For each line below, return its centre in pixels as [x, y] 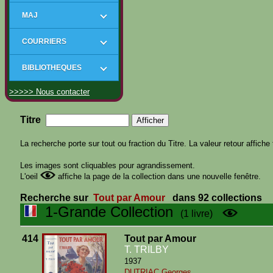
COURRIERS [44, 41]
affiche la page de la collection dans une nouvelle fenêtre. [158, 176]
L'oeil [30, 176]
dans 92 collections [217, 198]
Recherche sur [55, 198]
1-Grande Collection [105, 212]
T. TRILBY [147, 250]
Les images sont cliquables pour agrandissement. [108, 165]
